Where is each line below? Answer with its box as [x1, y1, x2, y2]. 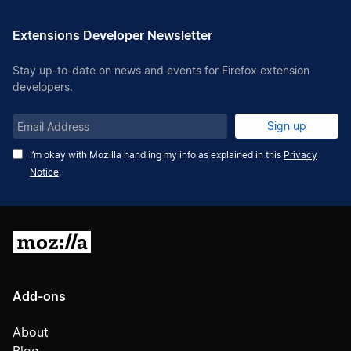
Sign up [267, 119, 306, 133]
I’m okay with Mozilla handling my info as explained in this [30, 149, 284, 161]
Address [13, 136, 55, 150]
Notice [30, 166, 59, 178]
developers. [13, 80, 73, 93]
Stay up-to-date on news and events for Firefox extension [13, 63, 309, 77]
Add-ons [13, 288, 66, 304]
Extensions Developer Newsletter [13, 27, 212, 43]
